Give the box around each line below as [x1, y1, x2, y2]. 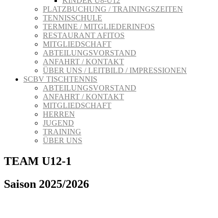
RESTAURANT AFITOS [43, 31, 125, 39]
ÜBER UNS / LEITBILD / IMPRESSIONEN [43, 66, 187, 74]
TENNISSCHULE [43, 14, 102, 22]
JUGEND [43, 119, 74, 127]
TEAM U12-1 [4, 154, 72, 167]
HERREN [43, 110, 75, 118]
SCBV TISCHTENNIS [23, 75, 97, 83]
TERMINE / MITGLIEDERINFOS [43, 22, 155, 31]
